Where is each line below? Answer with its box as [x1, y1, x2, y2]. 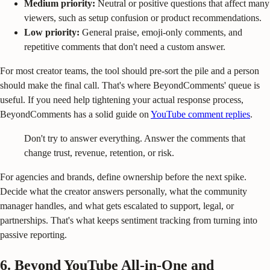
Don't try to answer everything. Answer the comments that [24, 133, 245, 144]
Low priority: [24, 27, 80, 38]
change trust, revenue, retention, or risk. [24, 148, 174, 159]
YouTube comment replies [151, 109, 250, 120]
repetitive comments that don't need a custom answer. [24, 42, 225, 52]
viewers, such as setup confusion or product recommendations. [24, 13, 262, 24]
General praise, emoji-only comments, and [80, 27, 242, 38]
